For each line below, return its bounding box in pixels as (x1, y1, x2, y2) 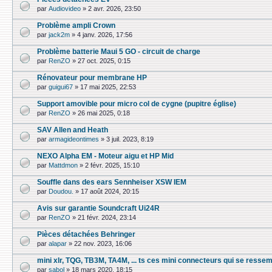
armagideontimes (49, 135, 99, 143)
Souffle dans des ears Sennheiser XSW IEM (37, 178, 186, 186)
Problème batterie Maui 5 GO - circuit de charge (37, 47, 200, 55)
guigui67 (49, 83, 73, 91)
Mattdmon (49, 161, 78, 169)
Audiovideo (49, 5, 81, 13)
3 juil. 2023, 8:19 (106, 135, 154, 143)
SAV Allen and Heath (37, 126, 108, 134)
